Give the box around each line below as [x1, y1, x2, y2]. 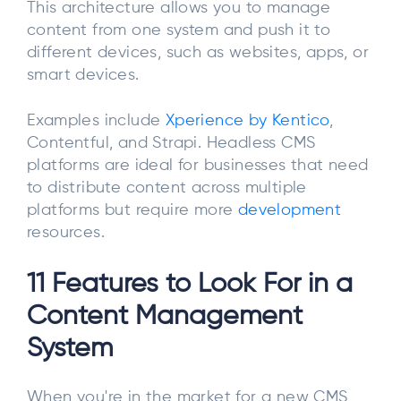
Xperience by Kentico [165, 113, 329, 130]
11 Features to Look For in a [27, 270, 353, 298]
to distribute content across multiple [27, 180, 307, 197]
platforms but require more [27, 202, 238, 219]
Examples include [27, 113, 166, 130]
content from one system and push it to [27, 21, 331, 38]
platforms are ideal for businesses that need [27, 158, 369, 175]
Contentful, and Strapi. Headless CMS [27, 135, 316, 152]
